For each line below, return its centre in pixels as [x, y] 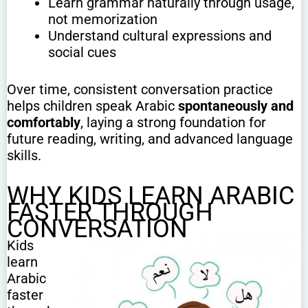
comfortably [44, 123]
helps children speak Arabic [92, 106]
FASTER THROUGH [110, 213]
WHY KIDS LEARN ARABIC [151, 196]
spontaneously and [236, 106]
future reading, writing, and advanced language [150, 139]
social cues [82, 53]
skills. [24, 156]
